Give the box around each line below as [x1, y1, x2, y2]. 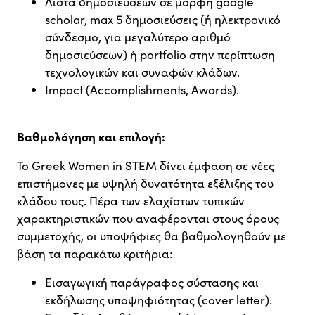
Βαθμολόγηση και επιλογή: [17, 128, 165, 145]
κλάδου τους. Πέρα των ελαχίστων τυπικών [17, 193, 245, 210]
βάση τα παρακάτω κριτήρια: [17, 245, 172, 262]
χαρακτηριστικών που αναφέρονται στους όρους [17, 210, 279, 227]
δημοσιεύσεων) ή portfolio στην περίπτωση [45, 46, 275, 63]
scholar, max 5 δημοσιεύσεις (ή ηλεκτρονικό [45, 11, 281, 28]
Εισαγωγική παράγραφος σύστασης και [45, 274, 259, 291]
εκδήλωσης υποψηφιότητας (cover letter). [45, 292, 272, 309]
